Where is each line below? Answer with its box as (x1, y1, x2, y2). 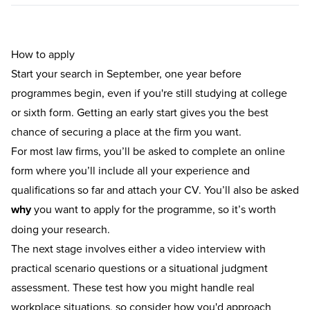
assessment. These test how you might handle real (11, 279, 255, 295)
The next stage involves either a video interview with (11, 240, 266, 256)
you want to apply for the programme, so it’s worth (31, 201, 276, 217)
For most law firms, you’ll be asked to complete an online (11, 143, 285, 158)
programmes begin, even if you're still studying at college (11, 84, 287, 100)
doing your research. (11, 221, 113, 237)
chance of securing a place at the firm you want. (11, 123, 241, 139)
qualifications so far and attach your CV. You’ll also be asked (11, 181, 299, 197)
